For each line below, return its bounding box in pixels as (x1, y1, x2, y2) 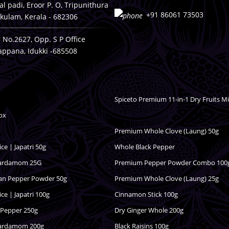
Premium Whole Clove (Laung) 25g (114, 174, 219, 184)
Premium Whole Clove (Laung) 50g (114, 126, 219, 135)
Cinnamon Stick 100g (114, 190, 178, 199)
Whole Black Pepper (114, 142, 175, 151)
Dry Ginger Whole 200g (114, 205, 184, 215)
